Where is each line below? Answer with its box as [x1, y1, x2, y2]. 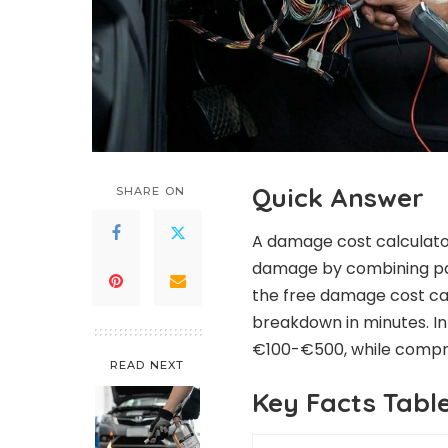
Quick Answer [252, 180, 424, 214]
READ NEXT [110, 357, 184, 372]
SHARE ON [116, 183, 185, 198]
